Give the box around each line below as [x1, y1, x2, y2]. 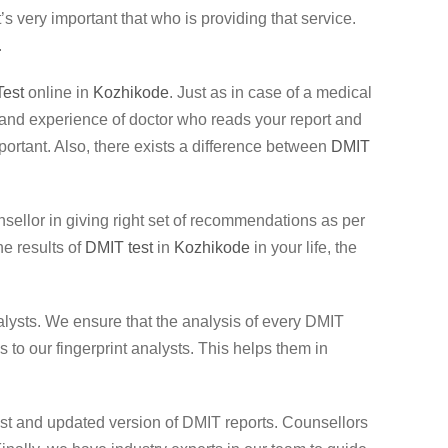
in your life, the [250, 239, 357, 256]
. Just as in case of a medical [169, 84, 372, 101]
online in [24, 84, 93, 101]
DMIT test [85, 239, 153, 256]
